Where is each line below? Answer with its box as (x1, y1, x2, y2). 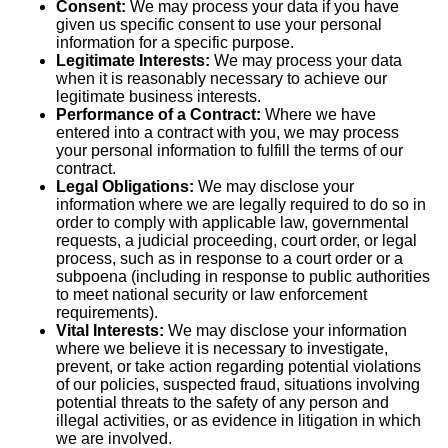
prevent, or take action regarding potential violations (56, 358, 421, 376)
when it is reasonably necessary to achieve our (56, 70, 387, 88)
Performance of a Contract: (56, 106, 261, 124)
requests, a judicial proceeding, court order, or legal (56, 232, 417, 250)
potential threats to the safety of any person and (56, 394, 389, 412)
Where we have (261, 106, 376, 124)
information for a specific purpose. (56, 34, 294, 52)
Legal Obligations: (56, 178, 194, 196)
